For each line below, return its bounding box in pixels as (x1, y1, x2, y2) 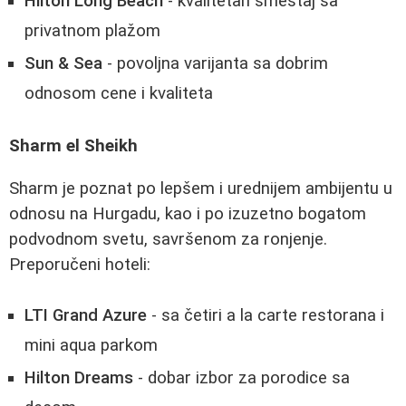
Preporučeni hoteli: (9, 254, 150, 275)
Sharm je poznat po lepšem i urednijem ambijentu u (9, 178, 392, 198)
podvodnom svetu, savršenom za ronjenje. (9, 228, 327, 249)
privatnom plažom (24, 21, 160, 42)
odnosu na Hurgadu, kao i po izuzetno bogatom (9, 203, 366, 224)
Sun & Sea (24, 53, 102, 74)
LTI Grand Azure (24, 305, 147, 326)
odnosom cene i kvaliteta (24, 83, 213, 104)
